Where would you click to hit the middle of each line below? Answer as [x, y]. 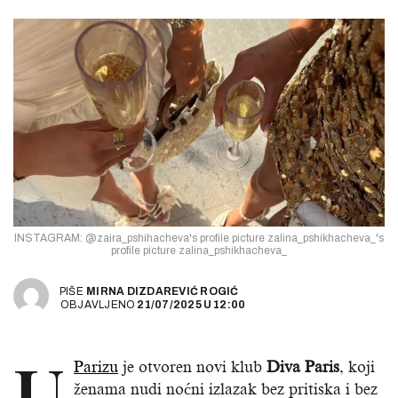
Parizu [96, 367]
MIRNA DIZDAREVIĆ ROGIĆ [163, 291]
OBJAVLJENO [98, 304]
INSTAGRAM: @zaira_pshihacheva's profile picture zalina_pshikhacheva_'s [199, 239]
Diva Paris [303, 367]
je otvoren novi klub [192, 367]
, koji [357, 367]
